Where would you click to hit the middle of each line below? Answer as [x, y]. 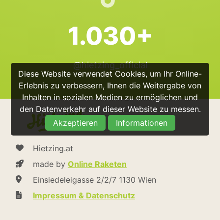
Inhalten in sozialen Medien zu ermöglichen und [110, 97]
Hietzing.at [53, 148]
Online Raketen [97, 164]
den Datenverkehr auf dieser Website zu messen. [110, 109]
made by [50, 164]
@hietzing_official [110, 65]
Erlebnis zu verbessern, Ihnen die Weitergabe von [110, 85]
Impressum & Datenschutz [84, 195]
